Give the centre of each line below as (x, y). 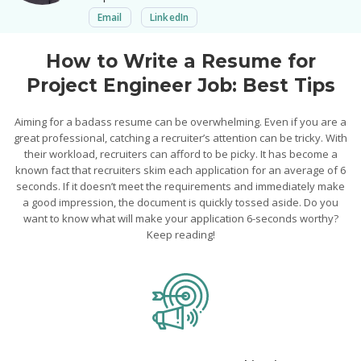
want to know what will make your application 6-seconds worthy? (180, 218)
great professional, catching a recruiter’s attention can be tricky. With (180, 138)
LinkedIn (169, 17)
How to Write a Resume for (180, 61)
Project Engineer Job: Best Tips (180, 85)
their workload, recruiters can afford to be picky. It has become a (180, 154)
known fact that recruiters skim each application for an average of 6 (180, 170)
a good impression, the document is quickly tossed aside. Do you (180, 202)
